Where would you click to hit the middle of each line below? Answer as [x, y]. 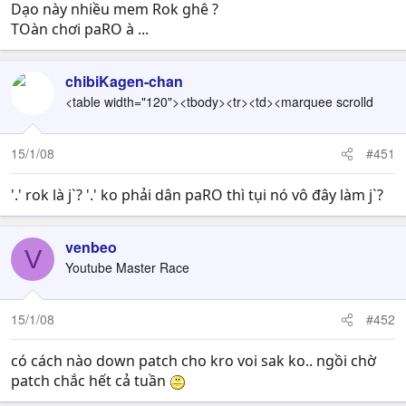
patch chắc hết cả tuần [90, 381]
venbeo [91, 247]
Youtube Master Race [127, 267]
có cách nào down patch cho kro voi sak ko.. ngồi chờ [193, 361]
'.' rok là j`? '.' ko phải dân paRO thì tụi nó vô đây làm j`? [197, 195]
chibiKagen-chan [124, 81]
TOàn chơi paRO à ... [80, 29]
